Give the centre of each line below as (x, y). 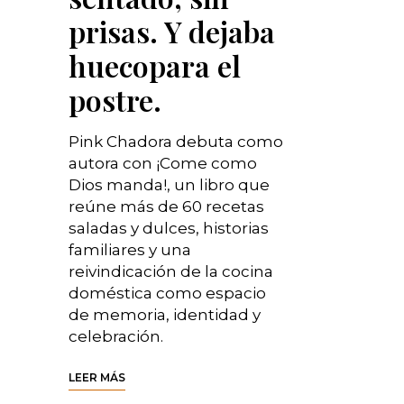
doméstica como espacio (167, 294)
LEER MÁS (97, 378)
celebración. (116, 337)
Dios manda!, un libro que (169, 185)
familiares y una (130, 250)
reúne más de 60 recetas (166, 207)
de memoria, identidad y (165, 315)
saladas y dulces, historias (169, 229)
